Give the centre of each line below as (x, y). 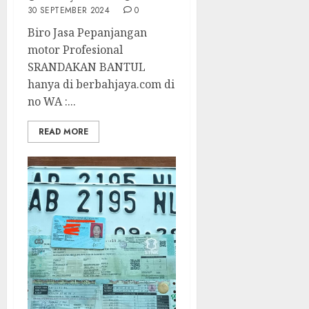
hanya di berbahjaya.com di (101, 84)
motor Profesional (75, 50)
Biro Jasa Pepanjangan (87, 32)
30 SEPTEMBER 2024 (69, 10)
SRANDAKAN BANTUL (87, 67)
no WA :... (52, 101)
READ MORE (63, 132)
